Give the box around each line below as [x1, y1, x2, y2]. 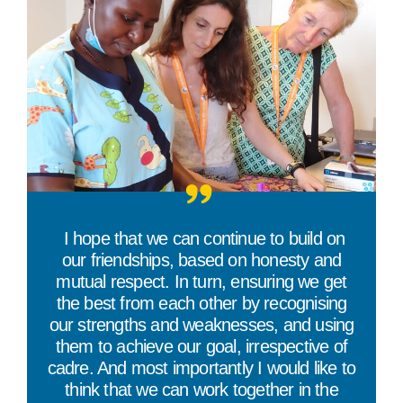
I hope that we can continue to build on [63, 228, 345, 248]
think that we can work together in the [65, 379, 338, 399]
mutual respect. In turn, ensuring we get [56, 271, 347, 291]
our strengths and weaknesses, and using [49, 314, 354, 335]
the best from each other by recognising [56, 292, 347, 313]
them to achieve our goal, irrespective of [55, 336, 348, 356]
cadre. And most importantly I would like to [47, 357, 356, 378]
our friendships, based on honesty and [61, 249, 342, 270]
